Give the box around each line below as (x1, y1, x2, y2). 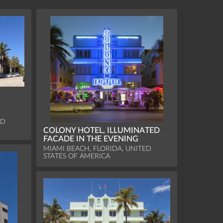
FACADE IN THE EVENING (43, 135, 139, 143)
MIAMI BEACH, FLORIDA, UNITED (43, 145, 152, 153)
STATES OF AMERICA (43, 152, 111, 160)
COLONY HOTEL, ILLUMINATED (43, 126, 160, 135)
